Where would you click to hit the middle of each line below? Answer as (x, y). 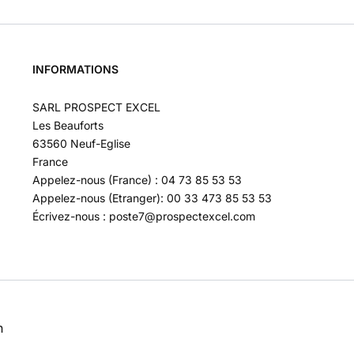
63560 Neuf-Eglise (81, 143)
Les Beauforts (68, 125)
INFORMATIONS (75, 70)
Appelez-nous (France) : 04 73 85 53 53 (137, 179)
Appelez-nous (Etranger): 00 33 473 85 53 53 (152, 198)
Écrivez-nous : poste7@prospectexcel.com (143, 216)
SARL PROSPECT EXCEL (96, 107)
